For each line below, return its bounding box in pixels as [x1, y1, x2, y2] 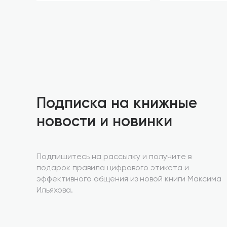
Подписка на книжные [36, 96, 197, 111]
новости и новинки [36, 115, 172, 130]
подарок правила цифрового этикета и [36, 164, 189, 172]
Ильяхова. [36, 186, 73, 195]
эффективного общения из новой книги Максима [36, 175, 221, 183]
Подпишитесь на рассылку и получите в [36, 153, 192, 161]
